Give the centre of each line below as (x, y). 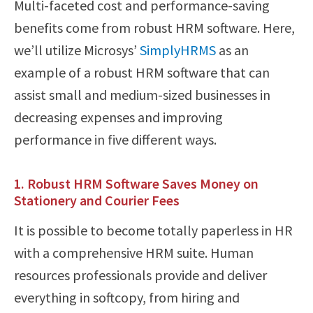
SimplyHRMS (178, 50)
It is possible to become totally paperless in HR (153, 230)
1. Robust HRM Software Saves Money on (136, 183)
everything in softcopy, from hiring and (127, 297)
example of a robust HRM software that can (142, 72)
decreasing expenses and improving (118, 117)
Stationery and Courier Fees (97, 200)
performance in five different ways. (115, 139)
